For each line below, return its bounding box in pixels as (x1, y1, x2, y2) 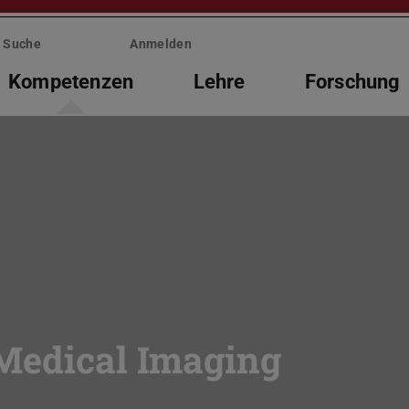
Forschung (304, 69, 401, 93)
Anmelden (130, 37, 192, 52)
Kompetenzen (8, 69, 134, 93)
